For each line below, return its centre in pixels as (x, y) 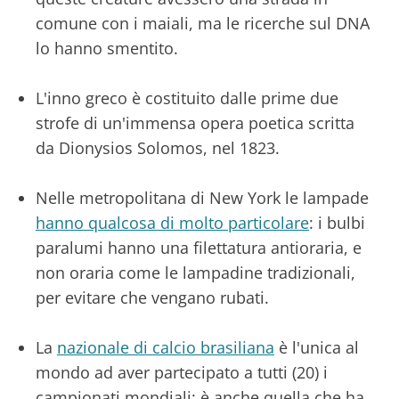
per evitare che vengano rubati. (152, 297)
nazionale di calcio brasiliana (166, 347)
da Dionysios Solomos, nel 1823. (160, 147)
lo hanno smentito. (107, 48)
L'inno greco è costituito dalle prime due (187, 98)
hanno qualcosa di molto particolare (172, 222)
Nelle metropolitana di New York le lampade (202, 197)
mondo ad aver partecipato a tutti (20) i (182, 372)
